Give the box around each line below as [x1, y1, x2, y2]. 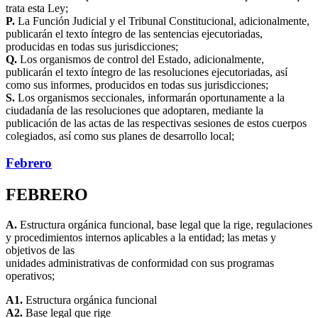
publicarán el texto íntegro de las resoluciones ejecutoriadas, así [6, 65, 287, 78]
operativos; [6, 270, 55, 283]
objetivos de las [6, 244, 75, 257]
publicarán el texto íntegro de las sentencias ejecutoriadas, [6, 27, 263, 40]
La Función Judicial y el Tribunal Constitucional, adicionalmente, [15, 14, 309, 27]
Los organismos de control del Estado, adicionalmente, [17, 53, 264, 65]
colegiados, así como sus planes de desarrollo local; [6, 129, 234, 142]
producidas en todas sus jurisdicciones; [6, 40, 178, 53]
